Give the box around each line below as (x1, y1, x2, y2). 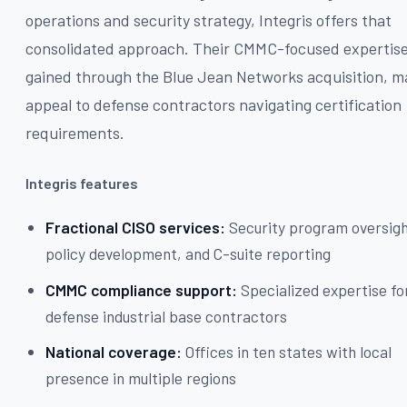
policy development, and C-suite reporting (45, 243, 332, 264)
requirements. (25, 122, 124, 143)
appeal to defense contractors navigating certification (25, 94, 402, 114)
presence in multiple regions (45, 368, 237, 389)
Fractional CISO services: (45, 217, 226, 238)
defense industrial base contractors (45, 305, 288, 326)
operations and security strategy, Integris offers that (25, 9, 392, 30)
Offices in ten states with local (182, 342, 392, 362)
